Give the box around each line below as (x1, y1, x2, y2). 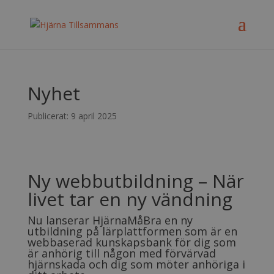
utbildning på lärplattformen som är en (27, 224, 237, 239)
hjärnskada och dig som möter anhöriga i (27, 257, 245, 272)
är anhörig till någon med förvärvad (27, 246, 216, 261)
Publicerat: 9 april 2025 (27, 110, 117, 122)
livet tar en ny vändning (27, 187, 232, 212)
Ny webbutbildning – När (27, 168, 244, 193)
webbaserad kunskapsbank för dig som (27, 235, 236, 250)
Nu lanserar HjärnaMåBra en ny (27, 213, 193, 228)
